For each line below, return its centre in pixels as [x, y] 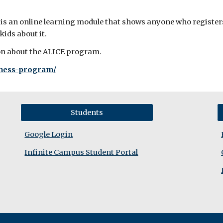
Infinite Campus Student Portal [81, 152]
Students [87, 112]
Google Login [49, 134]
